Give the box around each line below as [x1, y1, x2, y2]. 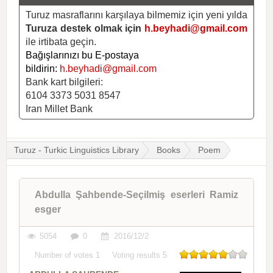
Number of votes [35, 250, 96, 260]
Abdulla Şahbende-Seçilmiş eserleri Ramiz [35, 189, 238, 200]
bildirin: [26, 63, 60, 74]
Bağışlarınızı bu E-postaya [26, 49, 139, 60]
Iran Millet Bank [26, 103, 93, 114]
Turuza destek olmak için [26, 23, 144, 34]
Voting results [112, 250, 163, 260]
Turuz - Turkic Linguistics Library [14, 144, 139, 155]
